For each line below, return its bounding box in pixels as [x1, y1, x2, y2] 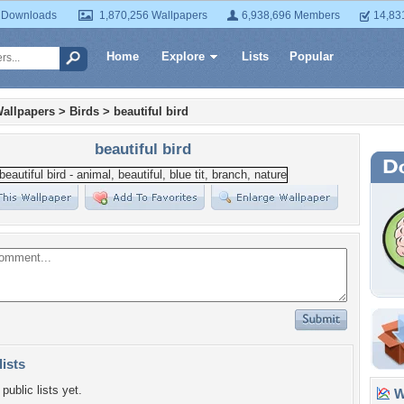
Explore [161, 50, 205, 63]
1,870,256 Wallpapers [99, 9, 207, 22]
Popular [289, 50, 334, 63]
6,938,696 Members [242, 9, 340, 22]
